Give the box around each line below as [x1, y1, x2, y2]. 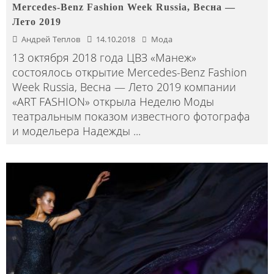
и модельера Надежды [12, 123, 133, 138]
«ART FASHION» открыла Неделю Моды [12, 94, 214, 109]
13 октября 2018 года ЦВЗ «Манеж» [12, 50, 196, 65]
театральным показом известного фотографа [12, 108, 250, 124]
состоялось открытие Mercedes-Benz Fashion [12, 64, 247, 80]
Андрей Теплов [21, 33, 81, 45]
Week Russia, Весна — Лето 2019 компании [12, 79, 236, 94]
